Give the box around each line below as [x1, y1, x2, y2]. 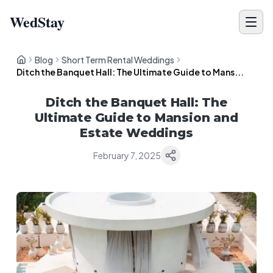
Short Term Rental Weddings [62, 54, 175, 65]
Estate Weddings [80, 126, 193, 140]
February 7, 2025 [93, 150, 161, 161]
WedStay [10, 11, 65, 32]
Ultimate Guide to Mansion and [35, 110, 238, 125]
